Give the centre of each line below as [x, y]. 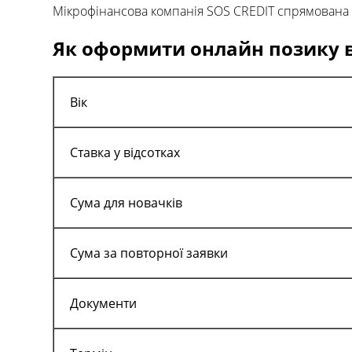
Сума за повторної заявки [149, 253]
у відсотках [145, 153]
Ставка [90, 153]
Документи [103, 304]
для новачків [141, 203]
